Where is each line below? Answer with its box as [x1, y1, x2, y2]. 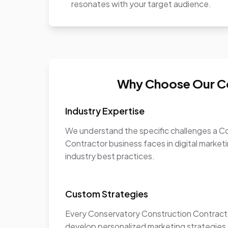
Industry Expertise [65, 105, 145, 117]
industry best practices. [65, 151, 155, 161]
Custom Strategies [65, 188, 148, 199]
